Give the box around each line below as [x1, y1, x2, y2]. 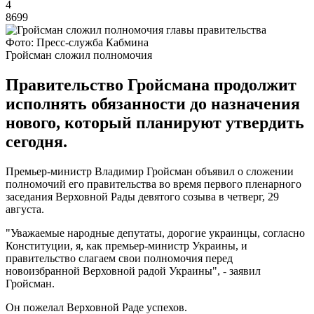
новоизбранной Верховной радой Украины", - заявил [6, 264, 261, 277]
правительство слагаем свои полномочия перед [6, 252, 233, 264]
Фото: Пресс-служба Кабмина [6, 36, 149, 48]
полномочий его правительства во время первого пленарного [6, 177, 301, 190]
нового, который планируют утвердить [6, 113, 304, 132]
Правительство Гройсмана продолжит [6, 75, 296, 94]
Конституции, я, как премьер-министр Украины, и [6, 239, 247, 252]
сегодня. [6, 132, 67, 151]
